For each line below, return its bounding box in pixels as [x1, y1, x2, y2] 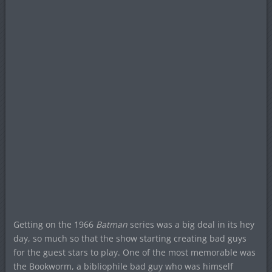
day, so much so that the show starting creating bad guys [13, 233, 246, 245]
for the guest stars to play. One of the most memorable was [13, 246, 256, 259]
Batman [95, 219, 127, 231]
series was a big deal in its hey [127, 219, 254, 231]
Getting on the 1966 [13, 219, 96, 231]
